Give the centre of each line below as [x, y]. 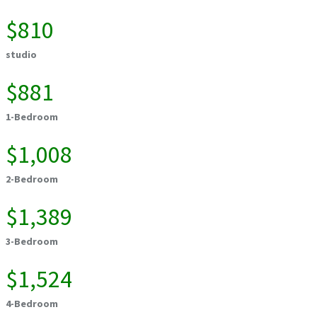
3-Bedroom [32, 242]
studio [21, 55]
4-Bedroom [32, 304]
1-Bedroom [32, 117]
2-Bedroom [32, 179]
